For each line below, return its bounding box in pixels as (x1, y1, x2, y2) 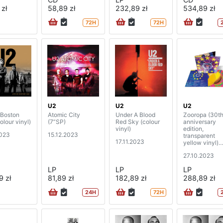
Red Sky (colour (115, 118, 160, 126)
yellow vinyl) (183, 139, 219, 147)
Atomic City (48, 111, 80, 119)
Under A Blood (115, 111, 155, 119)
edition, (183, 125, 204, 133)
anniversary (183, 118, 216, 126)
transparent (183, 132, 215, 140)
